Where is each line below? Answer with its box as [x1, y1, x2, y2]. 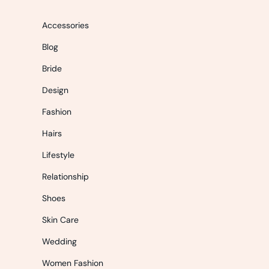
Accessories [42, 20, 89, 31]
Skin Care [42, 214, 79, 226]
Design [42, 85, 68, 96]
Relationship [42, 171, 89, 183]
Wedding [42, 236, 77, 247]
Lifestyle [42, 150, 74, 161]
